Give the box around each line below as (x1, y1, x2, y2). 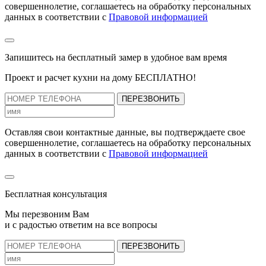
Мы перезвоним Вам (5, 209, 89, 220)
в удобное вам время (144, 52, 227, 63)
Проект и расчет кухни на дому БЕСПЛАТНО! (5, 72, 196, 83)
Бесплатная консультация (5, 189, 107, 199)
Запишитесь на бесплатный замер (5, 52, 144, 63)
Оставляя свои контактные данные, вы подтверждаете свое (5, 127, 245, 138)
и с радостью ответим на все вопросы (5, 220, 157, 230)
